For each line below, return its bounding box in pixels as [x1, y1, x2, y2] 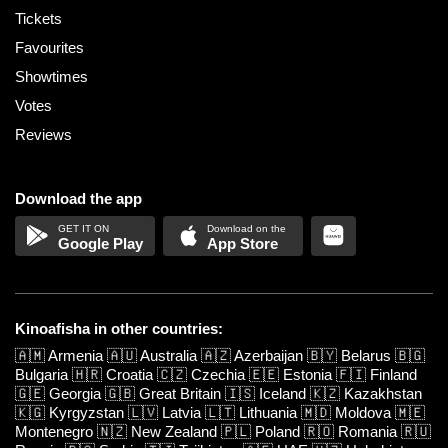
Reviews [15, 125, 72, 143]
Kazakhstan [344, 384, 422, 402]
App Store [207, 234, 279, 252]
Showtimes [15, 67, 88, 85]
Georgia [49, 384, 101, 402]
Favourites [15, 38, 84, 56]
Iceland [259, 384, 306, 402]
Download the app [15, 189, 142, 207]
